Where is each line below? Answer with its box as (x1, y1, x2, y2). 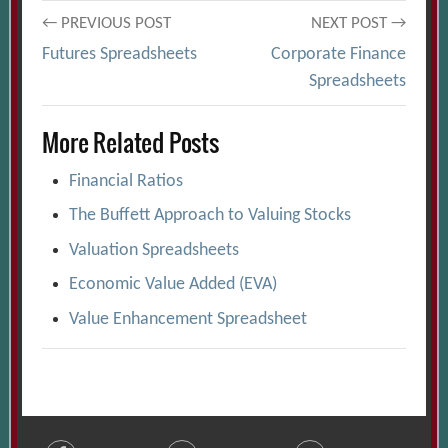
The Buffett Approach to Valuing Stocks (69, 206, 352, 226)
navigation (41, 64, 185, 118)
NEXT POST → (310, 15, 406, 33)
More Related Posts (42, 124, 219, 161)
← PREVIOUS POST (42, 15, 172, 33)
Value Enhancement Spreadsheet (69, 309, 308, 329)
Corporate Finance (270, 45, 406, 65)
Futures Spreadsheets (42, 45, 198, 65)
